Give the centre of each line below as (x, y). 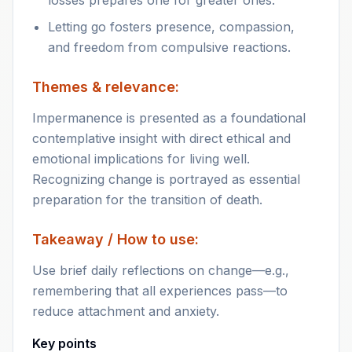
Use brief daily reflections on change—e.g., (161, 270)
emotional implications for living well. (141, 159)
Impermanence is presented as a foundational (169, 118)
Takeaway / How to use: (115, 239)
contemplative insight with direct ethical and (161, 138)
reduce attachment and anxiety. (126, 311)
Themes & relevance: (106, 87)
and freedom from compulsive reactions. (169, 47)
